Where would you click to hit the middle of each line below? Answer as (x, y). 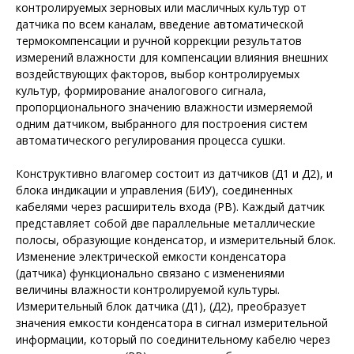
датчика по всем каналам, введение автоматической (160, 24)
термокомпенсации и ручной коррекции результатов (159, 41)
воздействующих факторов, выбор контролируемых (158, 74)
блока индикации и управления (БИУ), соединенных (154, 190)
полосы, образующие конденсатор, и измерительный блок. (176, 240)
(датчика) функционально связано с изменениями (150, 273)
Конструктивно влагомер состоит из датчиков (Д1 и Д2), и (174, 173)
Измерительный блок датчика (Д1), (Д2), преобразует (161, 306)
